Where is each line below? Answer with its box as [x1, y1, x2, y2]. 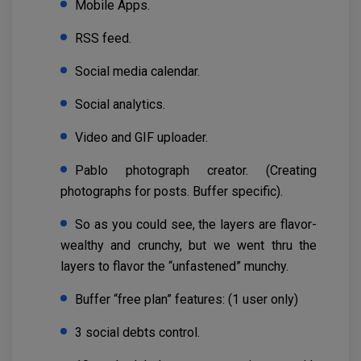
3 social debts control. [75, 325, 200, 341]
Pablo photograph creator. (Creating [75, 163, 317, 179]
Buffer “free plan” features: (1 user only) [75, 292, 298, 308]
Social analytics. [75, 97, 165, 113]
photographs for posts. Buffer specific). [60, 184, 283, 200]
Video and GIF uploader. [75, 130, 208, 146]
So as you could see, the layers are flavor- [75, 217, 317, 233]
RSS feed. [75, 31, 131, 47]
